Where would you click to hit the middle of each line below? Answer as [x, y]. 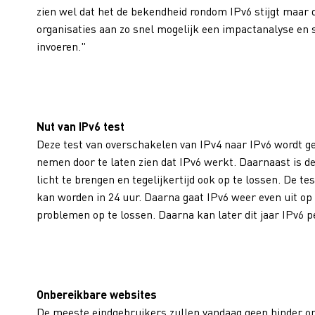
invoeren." [63, 46]
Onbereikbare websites [97, 294]
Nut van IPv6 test [81, 126]
